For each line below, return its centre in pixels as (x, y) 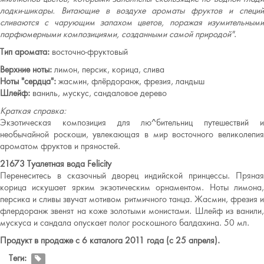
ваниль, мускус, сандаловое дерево (98, 93)
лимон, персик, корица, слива (108, 70)
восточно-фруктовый (89, 52)
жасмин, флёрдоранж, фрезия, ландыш (130, 81)
